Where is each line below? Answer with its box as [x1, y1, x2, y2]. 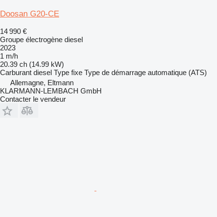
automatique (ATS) [148, 68, 207, 77]
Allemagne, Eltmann [10, 78, 74, 87]
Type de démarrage [84, 68, 146, 77]
